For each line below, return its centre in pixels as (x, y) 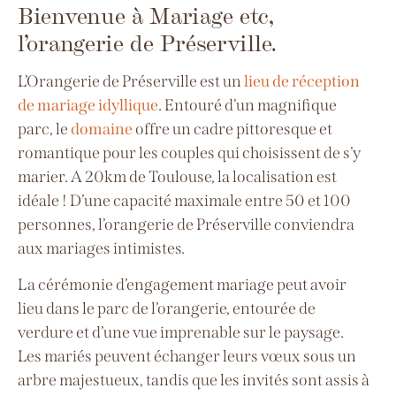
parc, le (44, 129)
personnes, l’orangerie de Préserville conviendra (186, 225)
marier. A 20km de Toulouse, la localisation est (177, 177)
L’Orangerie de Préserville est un (131, 81)
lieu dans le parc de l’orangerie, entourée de (167, 309)
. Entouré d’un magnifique (247, 105)
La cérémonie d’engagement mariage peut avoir (182, 285)
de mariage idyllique (88, 105)
